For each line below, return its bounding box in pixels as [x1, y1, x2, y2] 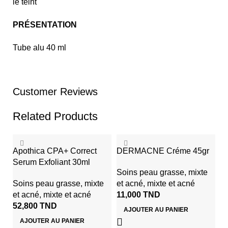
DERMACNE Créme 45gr [117, 147, 209, 156]
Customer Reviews [13, 86, 98, 98]
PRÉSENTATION [13, 20, 77, 30]
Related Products [13, 110, 98, 123]
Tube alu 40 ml [13, 43, 66, 52]
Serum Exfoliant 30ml [13, 158, 90, 167]
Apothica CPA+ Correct [13, 147, 97, 156]
